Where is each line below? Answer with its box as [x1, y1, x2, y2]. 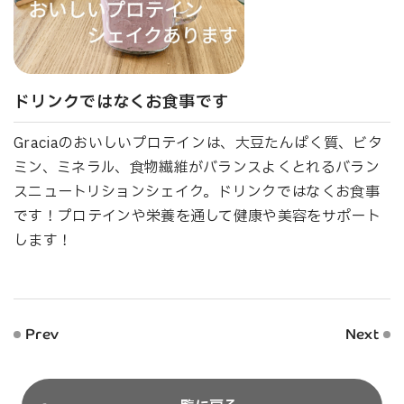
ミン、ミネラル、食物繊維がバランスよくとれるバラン [14, 156, 381, 179]
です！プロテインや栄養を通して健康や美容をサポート [14, 205, 381, 227]
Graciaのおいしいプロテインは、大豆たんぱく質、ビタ [14, 132, 382, 154]
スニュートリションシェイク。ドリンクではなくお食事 [14, 180, 381, 203]
